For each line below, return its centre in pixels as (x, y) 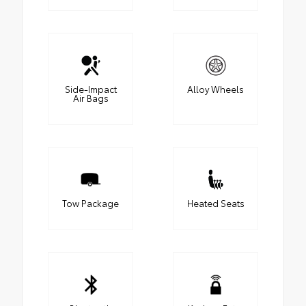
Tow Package (91, 203)
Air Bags (91, 98)
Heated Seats (215, 203)
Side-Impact (91, 89)
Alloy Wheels (215, 89)
